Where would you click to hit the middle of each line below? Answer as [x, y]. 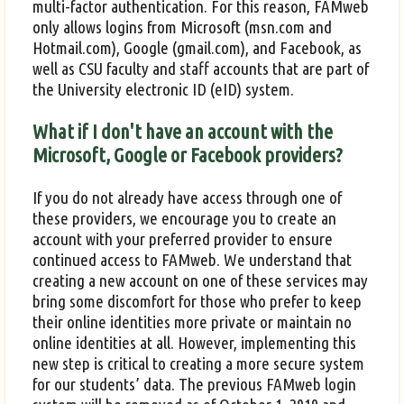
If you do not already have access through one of [187, 197]
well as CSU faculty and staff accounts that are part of [201, 68]
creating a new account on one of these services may [200, 280]
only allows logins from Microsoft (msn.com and [182, 27]
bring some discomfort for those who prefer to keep [197, 301]
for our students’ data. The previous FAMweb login [194, 384]
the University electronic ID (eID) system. [163, 89]
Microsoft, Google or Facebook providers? [188, 155]
